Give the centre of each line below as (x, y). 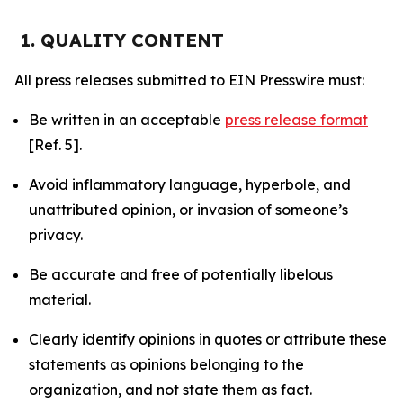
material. (60, 300)
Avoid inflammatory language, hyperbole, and (190, 184)
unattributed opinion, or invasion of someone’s (188, 210)
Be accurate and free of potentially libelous (181, 274)
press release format (296, 120)
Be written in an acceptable (127, 120)
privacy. (56, 235)
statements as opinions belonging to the (166, 364)
